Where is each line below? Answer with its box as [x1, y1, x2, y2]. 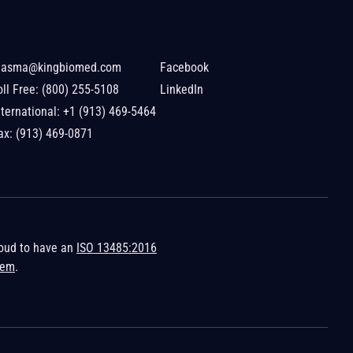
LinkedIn [159, 81, 203, 97]
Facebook [159, 59, 209, 75]
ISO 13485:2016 [76, 240, 157, 255]
